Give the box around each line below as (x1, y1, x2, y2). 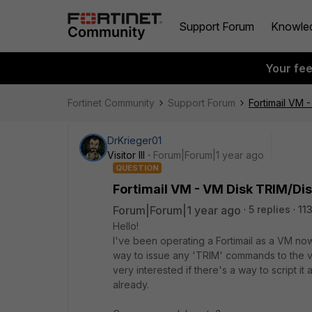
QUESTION (116, 163, 159, 173)
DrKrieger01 (107, 134, 162, 146)
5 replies (249, 203, 290, 215)
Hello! (113, 220, 139, 232)
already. (113, 279, 149, 290)
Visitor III (107, 149, 145, 161)
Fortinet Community (68, 97, 155, 109)
